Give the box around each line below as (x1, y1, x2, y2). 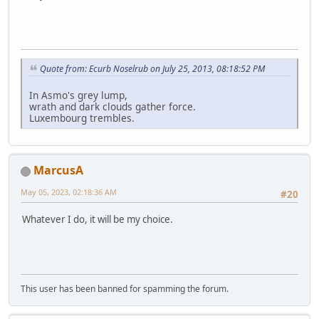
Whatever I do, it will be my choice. (22, 212, 173, 226)
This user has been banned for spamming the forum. (21, 283, 229, 296)
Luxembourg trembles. (29, 111, 135, 125)
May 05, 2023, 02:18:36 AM (21, 187, 117, 198)
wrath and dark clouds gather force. (29, 100, 196, 114)
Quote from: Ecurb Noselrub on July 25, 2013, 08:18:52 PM (40, 63, 265, 75)
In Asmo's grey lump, (29, 88, 127, 103)
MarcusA (33, 162, 83, 179)
